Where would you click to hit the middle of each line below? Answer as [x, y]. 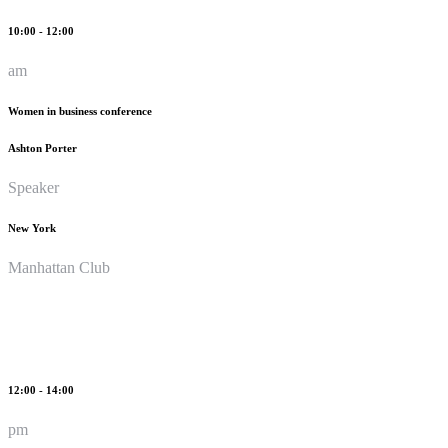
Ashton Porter [42, 147]
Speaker [33, 187]
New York [32, 227]
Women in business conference [80, 110]
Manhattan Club [59, 267]
